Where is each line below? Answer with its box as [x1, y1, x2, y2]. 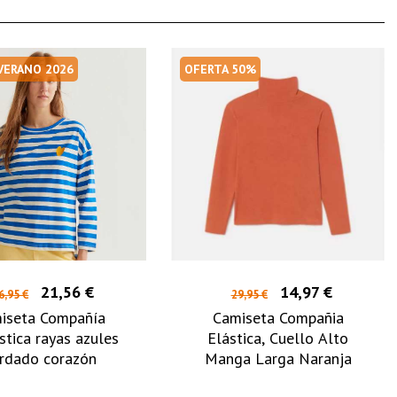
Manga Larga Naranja [204, 348, 352, 370]
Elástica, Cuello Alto [207, 328, 349, 349]
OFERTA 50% [184, 60, 257, 77]
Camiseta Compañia [212, 307, 344, 329]
